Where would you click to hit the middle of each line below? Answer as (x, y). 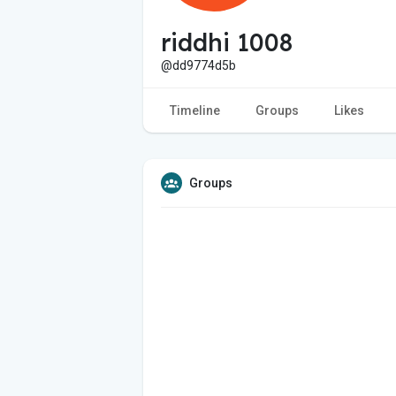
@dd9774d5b (198, 65)
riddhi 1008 (227, 42)
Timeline (195, 110)
